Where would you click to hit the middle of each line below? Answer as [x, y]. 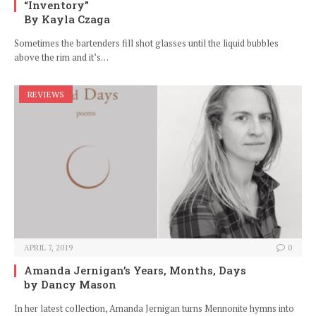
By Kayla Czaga [67, 19]
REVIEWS [46, 95]
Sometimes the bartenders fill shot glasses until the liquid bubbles [146, 43]
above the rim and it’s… [61, 57]
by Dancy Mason [70, 285]
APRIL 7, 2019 [48, 248]
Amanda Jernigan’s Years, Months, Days [135, 271]
